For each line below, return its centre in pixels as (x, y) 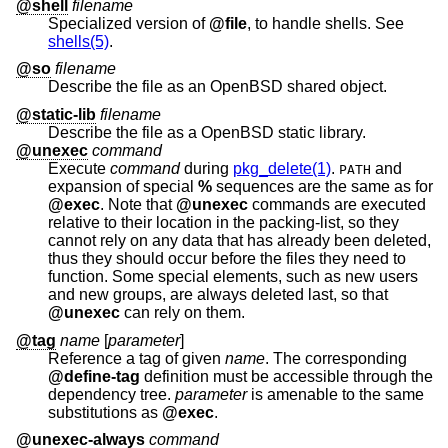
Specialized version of (128, 23)
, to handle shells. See (389, 23)
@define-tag (94, 376)
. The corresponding (338, 358)
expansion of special (162, 186)
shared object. (335, 87)
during (206, 168)
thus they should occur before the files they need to (82, 258)
